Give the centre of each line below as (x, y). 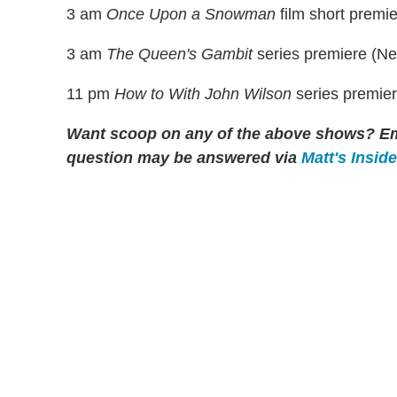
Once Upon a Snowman (191, 15)
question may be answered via (184, 158)
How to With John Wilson (203, 94)
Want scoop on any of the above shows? (221, 134)
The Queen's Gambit (179, 54)
